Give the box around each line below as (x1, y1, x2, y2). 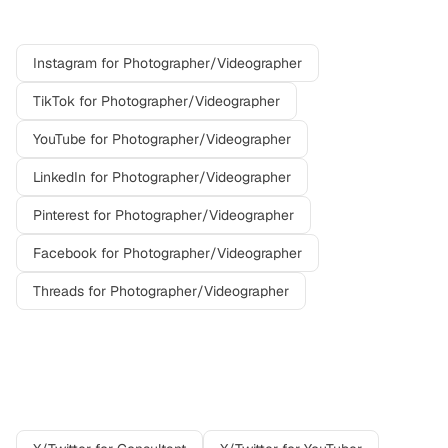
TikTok (33, 92, 75, 110)
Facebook (33, 244, 97, 262)
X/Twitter (231, 374, 332, 406)
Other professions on (16, 374, 231, 406)
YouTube (33, 130, 86, 148)
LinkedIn (33, 168, 86, 186)
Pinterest (33, 206, 89, 224)
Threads (33, 282, 84, 300)
